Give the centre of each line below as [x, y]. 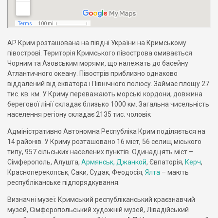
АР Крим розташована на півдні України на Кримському [97, 43]
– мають [174, 172]
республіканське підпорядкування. [64, 182]
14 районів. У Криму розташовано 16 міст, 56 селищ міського [104, 142]
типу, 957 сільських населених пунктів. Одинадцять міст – [100, 152]
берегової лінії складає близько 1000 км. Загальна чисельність [108, 104]
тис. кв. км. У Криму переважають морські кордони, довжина [105, 94]
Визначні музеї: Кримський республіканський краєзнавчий [101, 200]
